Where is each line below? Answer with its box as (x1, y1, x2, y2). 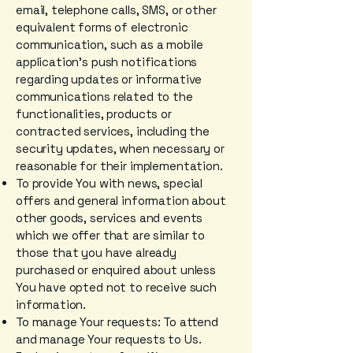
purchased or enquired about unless (16, 262, 216, 277)
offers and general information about (16, 193, 226, 208)
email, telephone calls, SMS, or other (16, 2, 217, 17)
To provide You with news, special (16, 176, 203, 191)
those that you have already (16, 245, 176, 260)
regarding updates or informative (16, 72, 203, 87)
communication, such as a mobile (16, 37, 203, 52)
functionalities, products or (16, 106, 172, 121)
